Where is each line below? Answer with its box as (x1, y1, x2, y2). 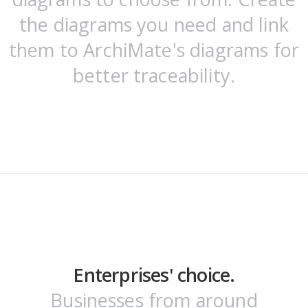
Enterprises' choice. (73, 261, 235, 287)
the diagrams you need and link (19, 11, 289, 37)
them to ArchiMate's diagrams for (8, 36, 300, 63)
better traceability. (72, 62, 236, 88)
